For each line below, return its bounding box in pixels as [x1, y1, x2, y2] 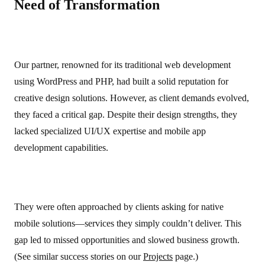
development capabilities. [14, 143, 108, 153]
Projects [143, 251, 173, 261]
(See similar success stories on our [14, 251, 143, 261]
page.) [173, 251, 198, 261]
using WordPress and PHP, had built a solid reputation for [14, 76, 228, 86]
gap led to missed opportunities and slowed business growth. [14, 235, 240, 245]
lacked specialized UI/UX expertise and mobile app [14, 126, 206, 136]
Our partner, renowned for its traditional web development [14, 60, 231, 70]
